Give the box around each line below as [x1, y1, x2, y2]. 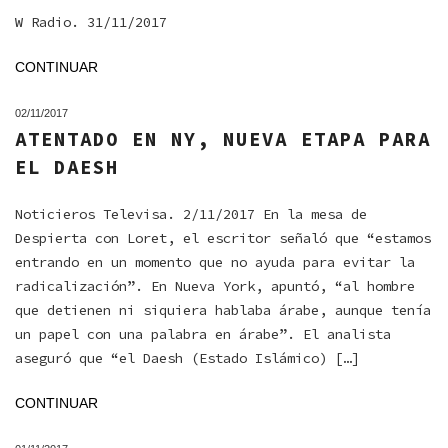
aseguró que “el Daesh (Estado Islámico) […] [15, 349, 359, 367]
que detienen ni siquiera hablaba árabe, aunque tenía [15, 301, 431, 319]
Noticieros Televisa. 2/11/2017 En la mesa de [15, 205, 367, 223]
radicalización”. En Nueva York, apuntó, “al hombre [15, 277, 415, 295]
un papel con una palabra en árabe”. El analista [15, 325, 391, 343]
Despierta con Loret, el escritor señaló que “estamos [15, 229, 431, 247]
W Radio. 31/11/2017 [15, 13, 167, 31]
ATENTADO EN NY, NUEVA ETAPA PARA [15, 127, 431, 151]
